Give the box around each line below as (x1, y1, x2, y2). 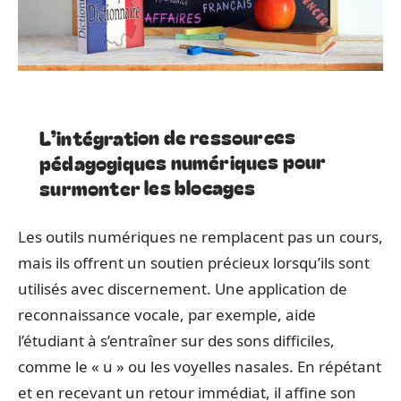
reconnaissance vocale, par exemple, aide (18, 303, 316, 325)
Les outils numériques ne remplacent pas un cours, (18, 226, 383, 247)
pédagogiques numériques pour (38, 145, 327, 176)
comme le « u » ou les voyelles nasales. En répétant (18, 355, 381, 377)
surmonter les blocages (39, 171, 256, 201)
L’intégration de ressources (38, 120, 296, 151)
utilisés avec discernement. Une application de (18, 277, 347, 299)
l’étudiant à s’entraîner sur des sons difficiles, (18, 329, 335, 351)
